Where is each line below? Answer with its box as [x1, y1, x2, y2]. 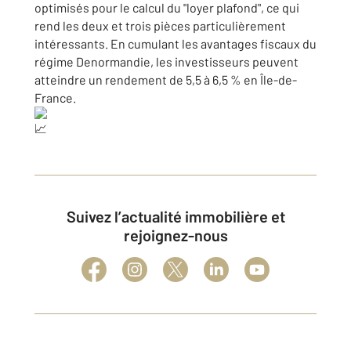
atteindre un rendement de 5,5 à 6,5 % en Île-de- [34, 72, 297, 87]
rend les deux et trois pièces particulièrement [34, 18, 286, 33]
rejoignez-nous [123, 226, 228, 244]
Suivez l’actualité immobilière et [66, 207, 76, 226]
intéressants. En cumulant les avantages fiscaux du [34, 36, 317, 51]
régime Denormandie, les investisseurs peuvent [34, 54, 299, 69]
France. [34, 90, 76, 105]
